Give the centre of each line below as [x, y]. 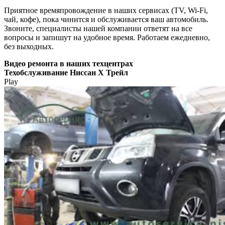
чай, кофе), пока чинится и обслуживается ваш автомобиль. [106, 19]
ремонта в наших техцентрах [79, 63]
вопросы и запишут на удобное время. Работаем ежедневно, [107, 37]
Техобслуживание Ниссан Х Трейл [66, 72]
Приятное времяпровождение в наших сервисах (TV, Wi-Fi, [106, 10]
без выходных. [29, 46]
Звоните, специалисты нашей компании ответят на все [98, 28]
